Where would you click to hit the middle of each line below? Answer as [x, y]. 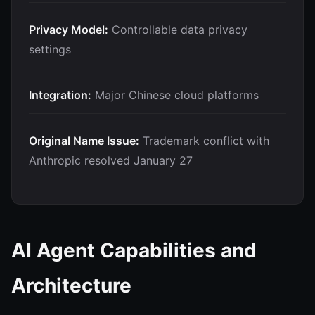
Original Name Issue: [84, 141]
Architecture [71, 285]
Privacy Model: [69, 30]
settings [50, 49]
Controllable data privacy [178, 30]
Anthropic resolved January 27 [111, 160]
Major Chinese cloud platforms [175, 95]
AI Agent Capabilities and [134, 250]
